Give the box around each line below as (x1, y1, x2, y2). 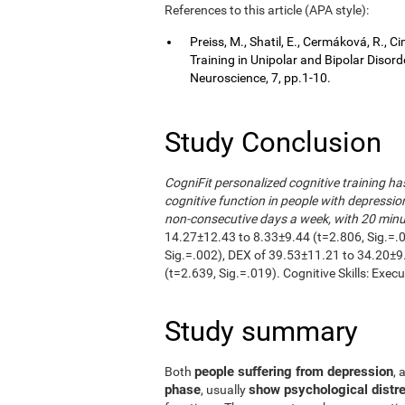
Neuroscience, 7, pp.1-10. (190, 70, 331, 85)
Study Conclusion (165, 125, 381, 159)
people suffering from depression (194, 363, 393, 380)
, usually (201, 381, 249, 397)
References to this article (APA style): (165, 2, 369, 17)
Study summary (165, 314, 358, 348)
